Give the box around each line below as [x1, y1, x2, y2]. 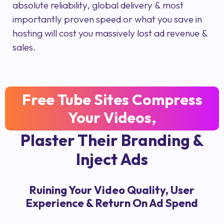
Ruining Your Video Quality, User [29, 183, 194, 197]
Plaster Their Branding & [20, 130, 204, 150]
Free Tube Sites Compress [21, 90, 202, 109]
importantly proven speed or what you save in [12, 13, 202, 25]
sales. [12, 41, 36, 53]
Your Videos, [68, 108, 156, 127]
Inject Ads [76, 149, 148, 169]
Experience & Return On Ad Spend [26, 196, 198, 210]
